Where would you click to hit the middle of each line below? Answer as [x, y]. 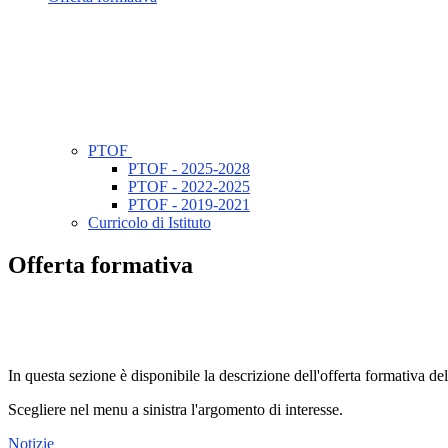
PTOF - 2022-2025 [189, 187]
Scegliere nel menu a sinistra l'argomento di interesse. [175, 410]
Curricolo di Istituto [149, 223]
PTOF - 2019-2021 [189, 205]
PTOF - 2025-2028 [189, 169]
